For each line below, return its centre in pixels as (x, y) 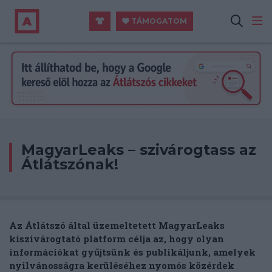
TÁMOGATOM (159, 21)
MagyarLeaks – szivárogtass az (139, 150)
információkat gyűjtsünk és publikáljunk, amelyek (132, 252)
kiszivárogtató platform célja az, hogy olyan (117, 239)
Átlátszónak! (70, 165)
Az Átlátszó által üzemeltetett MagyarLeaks (117, 226)
